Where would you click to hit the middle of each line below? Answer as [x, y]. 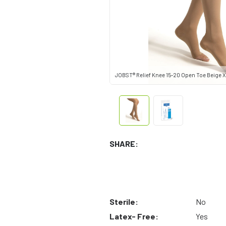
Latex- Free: [134, 216]
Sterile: [124, 202]
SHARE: [124, 144]
